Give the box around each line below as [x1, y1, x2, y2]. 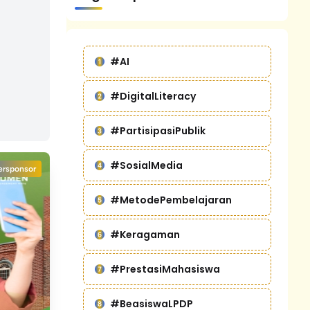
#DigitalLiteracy [110, 89, 196, 103]
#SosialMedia [110, 158, 183, 172]
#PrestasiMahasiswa [110, 262, 220, 276]
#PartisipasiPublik [110, 123, 206, 138]
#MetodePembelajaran [110, 192, 232, 207]
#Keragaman [110, 227, 180, 241]
